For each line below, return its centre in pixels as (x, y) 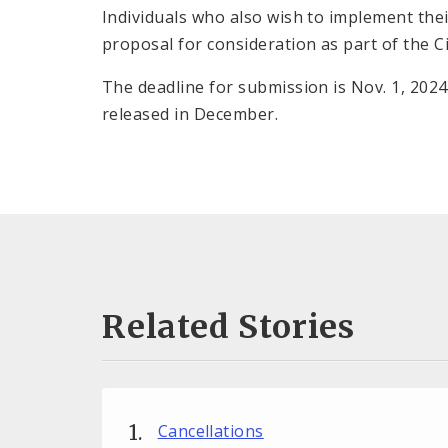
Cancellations (210, 431)
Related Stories (228, 327)
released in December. (190, 113)
